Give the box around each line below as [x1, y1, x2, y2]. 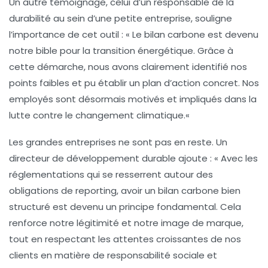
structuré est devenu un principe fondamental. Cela [9, 200, 241, 213]
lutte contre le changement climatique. [9, 108, 185, 121]
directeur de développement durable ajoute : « [9, 151, 221, 165]
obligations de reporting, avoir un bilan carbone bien [9, 184, 240, 197]
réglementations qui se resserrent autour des [9, 167, 213, 181]
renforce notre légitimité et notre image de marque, [9, 216, 243, 229]
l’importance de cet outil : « [9, 28, 132, 41]
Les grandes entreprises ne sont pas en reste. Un [9, 135, 227, 148]
